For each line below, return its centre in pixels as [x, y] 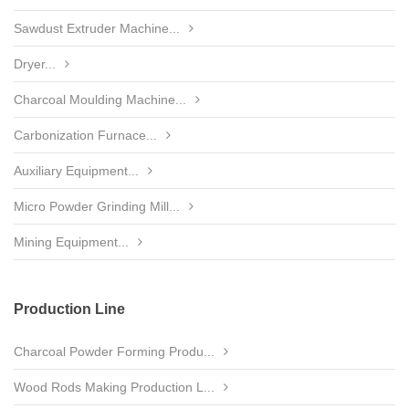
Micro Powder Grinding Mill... [97, 206]
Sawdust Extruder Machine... [97, 28]
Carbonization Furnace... [85, 135]
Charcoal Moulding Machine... [100, 100]
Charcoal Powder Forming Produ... [114, 351]
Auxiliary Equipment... [76, 171]
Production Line [69, 309]
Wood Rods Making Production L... [114, 387]
